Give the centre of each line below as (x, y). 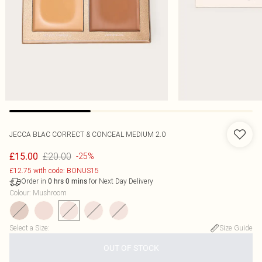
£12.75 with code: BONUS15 (54, 170)
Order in (35, 181)
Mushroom (50, 193)
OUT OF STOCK (131, 248)
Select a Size (29, 228)
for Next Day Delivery (120, 181)
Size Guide (236, 228)
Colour (19, 193)
